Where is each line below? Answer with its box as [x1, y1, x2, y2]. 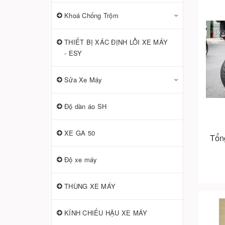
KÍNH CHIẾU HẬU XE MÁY [64, 208, 148, 217]
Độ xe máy [64, 155, 97, 164]
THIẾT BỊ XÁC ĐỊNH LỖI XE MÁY [64, 37, 168, 47]
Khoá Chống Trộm [64, 11, 119, 20]
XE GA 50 [64, 128, 95, 138]
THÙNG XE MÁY [64, 181, 116, 191]
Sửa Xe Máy [64, 75, 102, 84]
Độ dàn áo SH [64, 101, 106, 111]
